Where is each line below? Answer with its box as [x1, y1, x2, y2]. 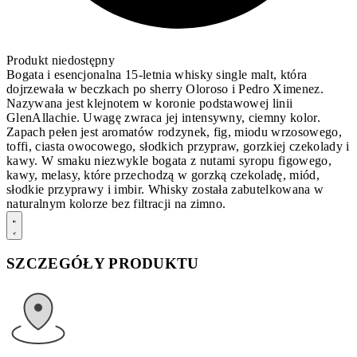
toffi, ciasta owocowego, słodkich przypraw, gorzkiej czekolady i [6, 139, 350, 154]
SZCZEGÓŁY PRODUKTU [6, 254, 199, 272]
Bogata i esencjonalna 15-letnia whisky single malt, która [6, 68, 308, 82]
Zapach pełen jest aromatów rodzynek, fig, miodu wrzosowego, [6, 125, 342, 139]
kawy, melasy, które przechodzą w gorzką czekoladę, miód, [6, 168, 320, 182]
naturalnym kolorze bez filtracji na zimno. [6, 197, 226, 211]
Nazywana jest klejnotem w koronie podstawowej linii [6, 96, 293, 111]
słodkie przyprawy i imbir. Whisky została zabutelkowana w [6, 182, 324, 197]
